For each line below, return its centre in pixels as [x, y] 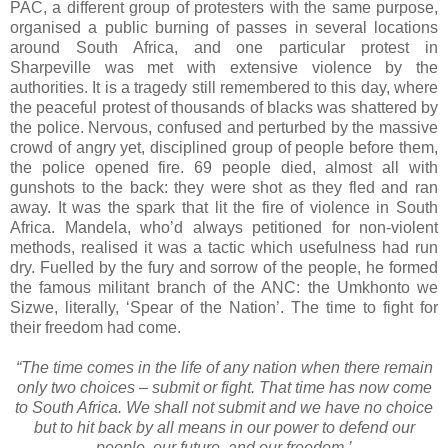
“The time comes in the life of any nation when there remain [224, 367]
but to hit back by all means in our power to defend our [224, 427]
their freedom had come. [95, 327]
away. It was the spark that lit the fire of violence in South [224, 207]
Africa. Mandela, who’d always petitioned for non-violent [224, 227]
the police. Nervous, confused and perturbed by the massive [224, 127]
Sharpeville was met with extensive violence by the [224, 67]
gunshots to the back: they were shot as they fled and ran [224, 187]
